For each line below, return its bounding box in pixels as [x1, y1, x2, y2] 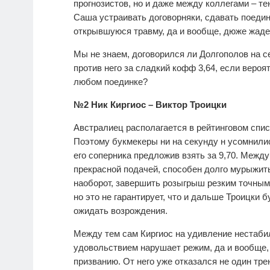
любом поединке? [74, 76, 148, 87]
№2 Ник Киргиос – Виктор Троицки [74, 99, 227, 110]
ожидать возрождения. [74, 205, 168, 216]
